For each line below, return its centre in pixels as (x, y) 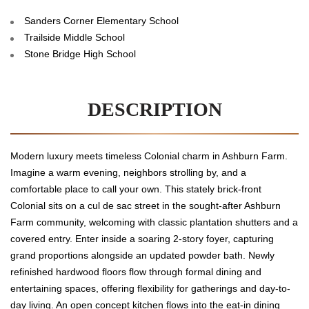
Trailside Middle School (74, 37)
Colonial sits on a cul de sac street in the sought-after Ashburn (146, 205)
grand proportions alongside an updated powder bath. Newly (142, 255)
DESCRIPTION (154, 109)
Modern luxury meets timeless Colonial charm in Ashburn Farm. (149, 156)
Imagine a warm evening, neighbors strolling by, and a (128, 172)
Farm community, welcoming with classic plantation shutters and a (154, 222)
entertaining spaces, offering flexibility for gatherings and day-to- (150, 288)
